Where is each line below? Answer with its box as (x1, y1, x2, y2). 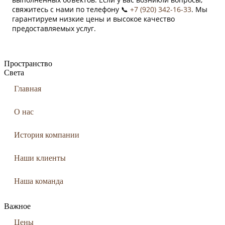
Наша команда (14, 177, 63, 185)
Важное (4, 202, 31, 210)
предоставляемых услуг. (12, 24, 96, 33)
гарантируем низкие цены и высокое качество (12, 14, 175, 24)
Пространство (4, 59, 52, 68)
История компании (14, 131, 79, 139)
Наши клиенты (14, 154, 66, 162)
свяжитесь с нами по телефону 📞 (12, 5, 130, 14)
